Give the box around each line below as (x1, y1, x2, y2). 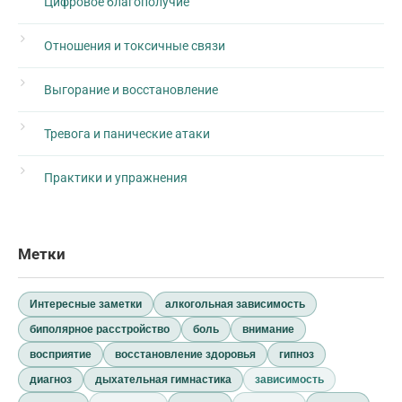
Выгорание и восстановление (44, 82, 218, 97)
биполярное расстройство (30, 322, 170, 336)
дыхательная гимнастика (95, 372, 232, 386)
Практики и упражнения (44, 170, 188, 185)
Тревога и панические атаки (44, 126, 210, 141)
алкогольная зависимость (165, 297, 305, 310)
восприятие (30, 347, 92, 361)
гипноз (279, 347, 314, 361)
